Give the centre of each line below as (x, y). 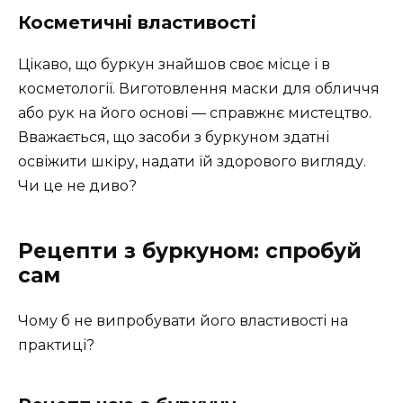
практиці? (56, 345)
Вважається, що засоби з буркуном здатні (174, 137)
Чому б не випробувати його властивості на (183, 320)
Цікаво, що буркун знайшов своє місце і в (174, 64)
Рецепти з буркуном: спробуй (190, 251)
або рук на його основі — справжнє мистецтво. (195, 112)
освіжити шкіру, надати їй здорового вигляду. (192, 161)
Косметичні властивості (137, 22)
